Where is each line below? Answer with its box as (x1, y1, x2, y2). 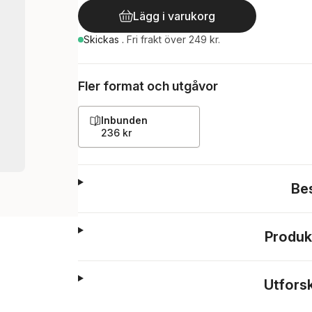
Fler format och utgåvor (78, 79, 218, 93)
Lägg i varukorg (133, 9, 215, 23)
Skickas (84, 33, 122, 45)
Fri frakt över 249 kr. (127, 33, 220, 45)
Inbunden (101, 114, 148, 126)
